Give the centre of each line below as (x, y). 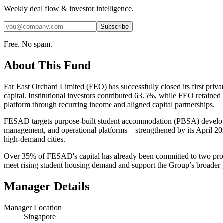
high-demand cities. (35, 139)
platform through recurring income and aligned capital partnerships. (109, 104)
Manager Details (47, 186)
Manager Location (33, 207)
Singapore (40, 216)
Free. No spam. (28, 44)
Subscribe (114, 26)
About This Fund (47, 65)
